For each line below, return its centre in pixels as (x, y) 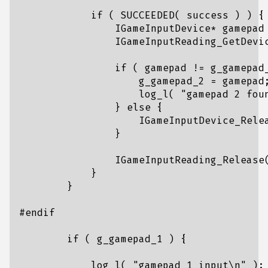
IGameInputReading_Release (190, 160)
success (208, 15)
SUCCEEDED (148, 15)
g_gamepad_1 (130, 239)
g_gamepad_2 (172, 81)
